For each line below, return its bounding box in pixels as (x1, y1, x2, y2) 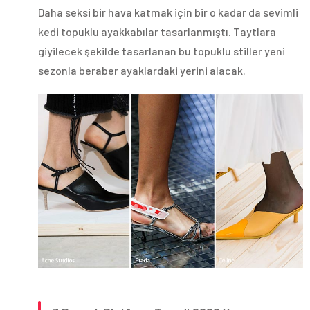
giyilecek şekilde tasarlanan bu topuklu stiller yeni (38, 44, 285, 58)
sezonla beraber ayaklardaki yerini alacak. (38, 64, 246, 77)
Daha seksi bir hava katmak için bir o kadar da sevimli (38, 6, 298, 19)
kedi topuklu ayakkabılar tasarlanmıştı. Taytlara (38, 25, 276, 39)
